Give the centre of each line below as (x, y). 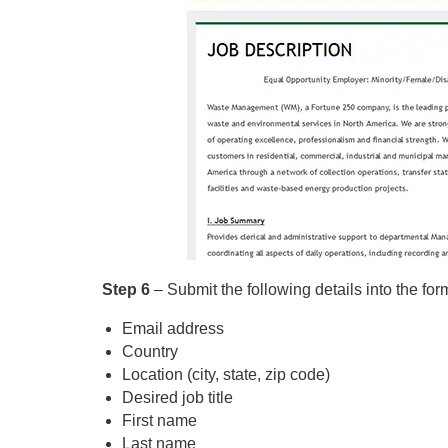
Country (150, 351)
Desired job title (177, 397)
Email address (173, 328)
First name (159, 420)
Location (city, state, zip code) (226, 374)
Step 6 (128, 289)
